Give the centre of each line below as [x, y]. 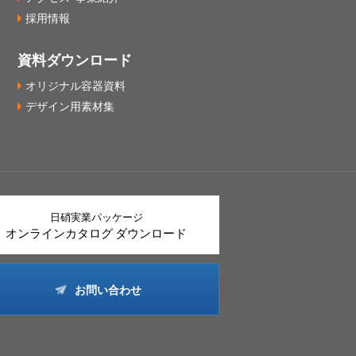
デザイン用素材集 [70, 106]
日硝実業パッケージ [96, 217]
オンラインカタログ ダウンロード [96, 233]
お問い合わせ [108, 289]
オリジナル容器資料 [75, 85]
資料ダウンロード [75, 59]
